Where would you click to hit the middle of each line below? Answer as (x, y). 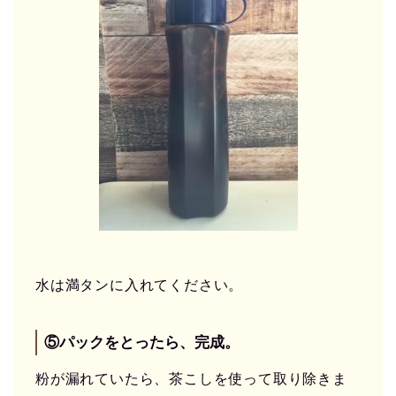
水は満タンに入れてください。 (140, 286)
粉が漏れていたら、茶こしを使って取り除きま (191, 379)
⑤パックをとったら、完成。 (142, 343)
